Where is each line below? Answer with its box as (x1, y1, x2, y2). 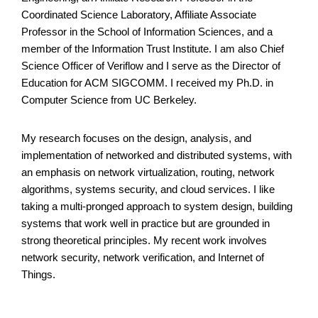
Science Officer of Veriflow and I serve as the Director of (21, 59, 280, 72)
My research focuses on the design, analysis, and (21, 131, 251, 144)
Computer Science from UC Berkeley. (21, 93, 197, 106)
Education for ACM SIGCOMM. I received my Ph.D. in (21, 76, 273, 89)
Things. (21, 268, 55, 280)
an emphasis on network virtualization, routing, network (21, 165, 275, 178)
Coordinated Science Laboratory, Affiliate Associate (21, 8, 256, 21)
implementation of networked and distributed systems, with (21, 148, 292, 161)
